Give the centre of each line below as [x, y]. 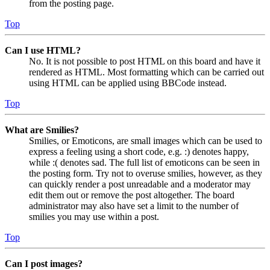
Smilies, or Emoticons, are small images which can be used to [146, 140]
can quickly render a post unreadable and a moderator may [140, 184]
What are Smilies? [42, 130]
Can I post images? [44, 263]
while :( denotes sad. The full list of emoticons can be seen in [144, 162]
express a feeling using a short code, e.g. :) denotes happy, [139, 151]
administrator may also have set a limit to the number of [134, 206]
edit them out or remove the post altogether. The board [132, 195]
